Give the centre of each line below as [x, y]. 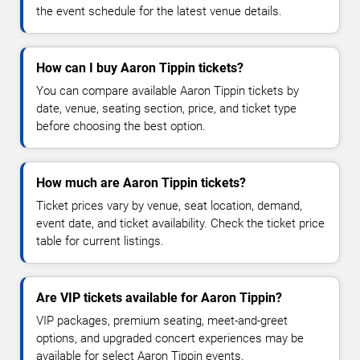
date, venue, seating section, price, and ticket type [166, 108]
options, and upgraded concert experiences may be [170, 338]
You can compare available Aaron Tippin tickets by [168, 90]
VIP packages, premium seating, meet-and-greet [162, 320]
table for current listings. [100, 241]
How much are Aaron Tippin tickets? [141, 182]
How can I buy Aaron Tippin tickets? [140, 67]
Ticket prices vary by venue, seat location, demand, [169, 205]
